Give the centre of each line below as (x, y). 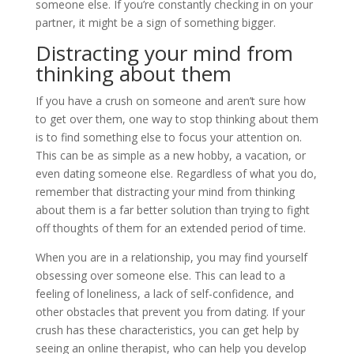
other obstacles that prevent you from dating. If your (170, 312)
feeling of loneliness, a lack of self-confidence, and (164, 294)
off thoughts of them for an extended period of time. (170, 228)
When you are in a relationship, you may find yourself (171, 257)
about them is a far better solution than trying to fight (172, 210)
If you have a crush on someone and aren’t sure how (170, 101)
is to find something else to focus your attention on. (168, 137)
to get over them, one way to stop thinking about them (177, 119)
